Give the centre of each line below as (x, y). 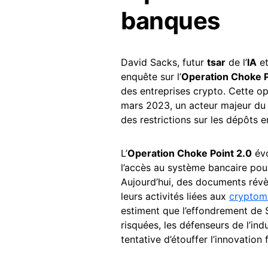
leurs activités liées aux (175, 196)
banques (170, 20)
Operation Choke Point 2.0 (190, 153)
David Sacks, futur (164, 62)
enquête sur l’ (151, 76)
